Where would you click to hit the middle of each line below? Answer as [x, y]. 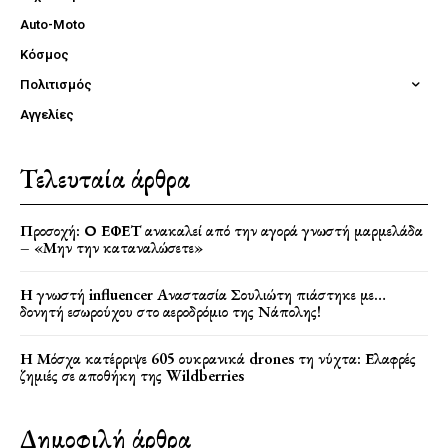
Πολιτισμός [56, 84]
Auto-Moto [52, 24]
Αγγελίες [47, 114]
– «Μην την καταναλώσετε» [111, 247]
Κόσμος [44, 54]
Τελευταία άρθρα [105, 178]
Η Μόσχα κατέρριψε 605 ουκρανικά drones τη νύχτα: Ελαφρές [218, 358]
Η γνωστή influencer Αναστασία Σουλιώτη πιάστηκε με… [203, 294]
